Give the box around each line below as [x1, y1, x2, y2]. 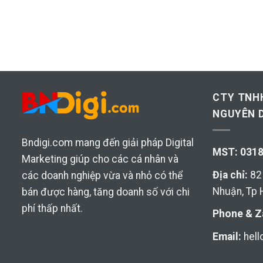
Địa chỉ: [213, 168, 248, 181]
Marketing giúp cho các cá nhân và [22, 153, 178, 165]
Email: [213, 231, 241, 243]
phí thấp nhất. [22, 202, 83, 214]
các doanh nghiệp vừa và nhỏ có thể [22, 169, 183, 181]
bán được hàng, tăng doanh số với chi [22, 186, 190, 198]
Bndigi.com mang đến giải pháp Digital [22, 136, 194, 149]
